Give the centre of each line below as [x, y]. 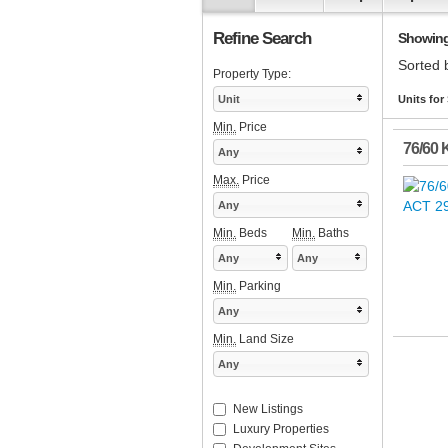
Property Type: [252, 74]
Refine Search [262, 38]
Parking [258, 286]
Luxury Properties [281, 429]
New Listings [268, 409]
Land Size [265, 339]
